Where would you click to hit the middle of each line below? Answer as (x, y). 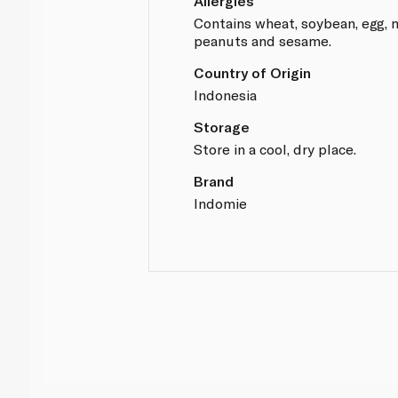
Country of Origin (253, 72)
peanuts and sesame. (263, 40)
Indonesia (226, 94)
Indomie (221, 203)
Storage (222, 126)
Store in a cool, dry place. (275, 148)
